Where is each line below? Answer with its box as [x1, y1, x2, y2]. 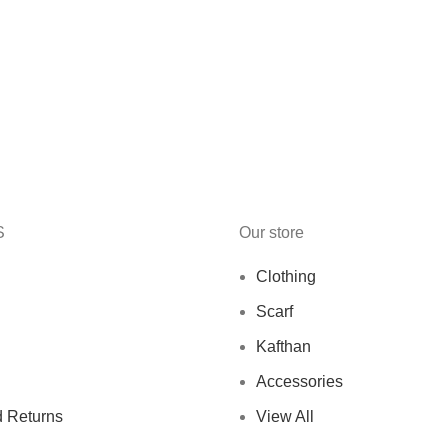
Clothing [256, 268, 316, 285]
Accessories [256, 373, 343, 390]
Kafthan [256, 338, 311, 355]
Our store [239, 224, 304, 241]
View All [256, 408, 314, 425]
